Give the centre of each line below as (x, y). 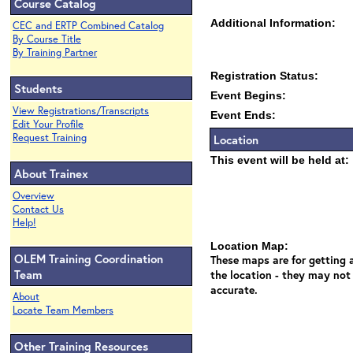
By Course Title (47, 39)
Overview (33, 196)
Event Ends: (243, 115)
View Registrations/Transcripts (81, 111)
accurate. (234, 290)
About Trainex (51, 173)
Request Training (50, 137)
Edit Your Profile (48, 124)
